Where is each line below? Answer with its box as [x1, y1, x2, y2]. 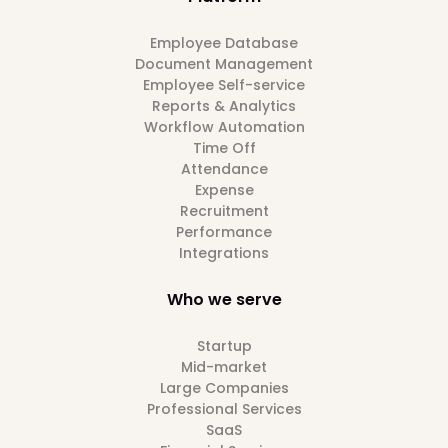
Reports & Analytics [152, 96, 296, 116]
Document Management [135, 54, 313, 74]
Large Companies [159, 378, 289, 398]
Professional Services [146, 399, 302, 419]
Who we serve [166, 288, 282, 311]
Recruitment [179, 201, 269, 221]
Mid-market [181, 357, 267, 377]
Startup [196, 336, 252, 356]
